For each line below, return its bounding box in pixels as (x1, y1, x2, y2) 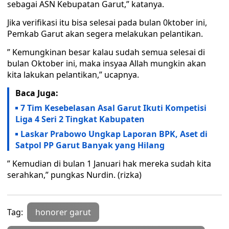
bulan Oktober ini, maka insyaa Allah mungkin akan (7, 58, 206, 69)
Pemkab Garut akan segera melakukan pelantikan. (7, 28, 203, 39)
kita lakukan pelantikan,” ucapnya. (7, 69, 139, 80)
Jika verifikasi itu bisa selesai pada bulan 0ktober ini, (7, 17, 207, 28)
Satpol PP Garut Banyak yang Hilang (15, 140, 165, 151)
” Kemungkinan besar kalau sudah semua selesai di (7, 47, 205, 58)
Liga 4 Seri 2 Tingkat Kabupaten (15, 113, 145, 125)
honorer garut (35, 207, 91, 218)
